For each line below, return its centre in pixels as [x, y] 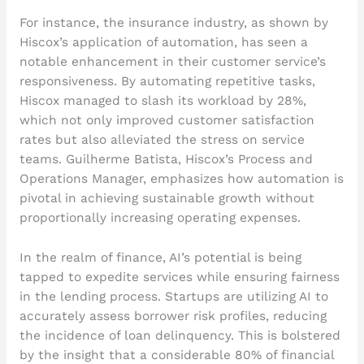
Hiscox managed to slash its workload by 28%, [162, 100]
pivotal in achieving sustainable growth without [167, 198]
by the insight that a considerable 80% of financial [176, 355]
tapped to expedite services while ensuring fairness [179, 277]
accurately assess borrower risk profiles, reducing [173, 316]
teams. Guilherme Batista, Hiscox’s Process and [166, 159]
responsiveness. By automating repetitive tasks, [167, 81]
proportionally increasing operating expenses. [160, 217]
